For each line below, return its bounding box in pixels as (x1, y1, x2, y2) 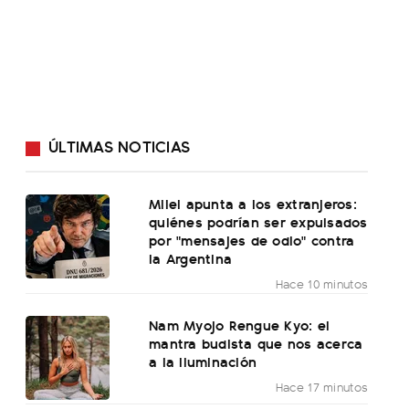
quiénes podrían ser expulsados (149, 211, 368, 233)
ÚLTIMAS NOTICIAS (48, 134, 190, 158)
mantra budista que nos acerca (149, 332, 363, 354)
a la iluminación (149, 351, 257, 372)
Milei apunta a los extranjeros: (149, 193, 357, 215)
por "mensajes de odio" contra (149, 229, 355, 251)
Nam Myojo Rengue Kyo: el (149, 314, 330, 336)
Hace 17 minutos (275, 378, 369, 396)
